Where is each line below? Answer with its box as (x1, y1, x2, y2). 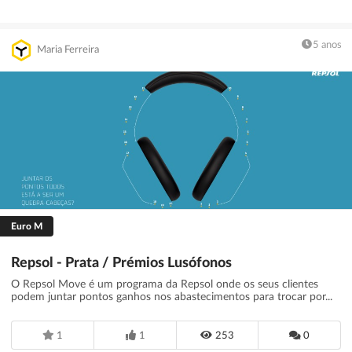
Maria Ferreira (37, 45, 100, 56)
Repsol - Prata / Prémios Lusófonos (11, 256, 232, 271)
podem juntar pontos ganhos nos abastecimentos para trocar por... (11, 291, 332, 303)
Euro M (11, 222, 42, 232)
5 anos (313, 40, 342, 51)
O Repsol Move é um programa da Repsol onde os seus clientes (11, 279, 318, 291)
